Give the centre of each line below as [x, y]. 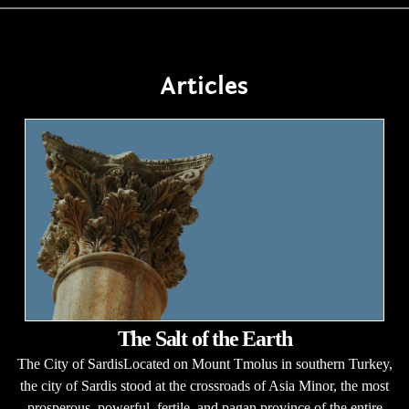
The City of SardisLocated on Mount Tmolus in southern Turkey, [204, 364]
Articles [204, 86]
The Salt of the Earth [204, 339]
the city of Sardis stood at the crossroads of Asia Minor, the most [204, 386]
